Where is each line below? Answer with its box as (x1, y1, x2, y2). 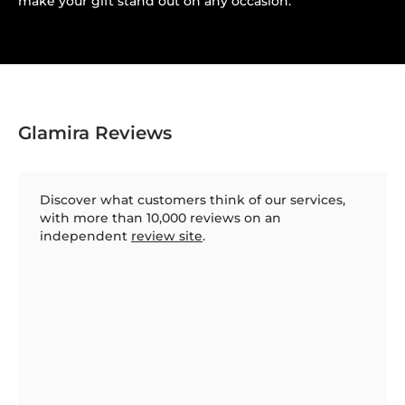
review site (131, 227, 202, 244)
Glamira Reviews (18, 121, 172, 144)
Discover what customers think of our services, (40, 191, 345, 208)
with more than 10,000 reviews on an (40, 209, 281, 226)
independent (40, 227, 131, 244)
